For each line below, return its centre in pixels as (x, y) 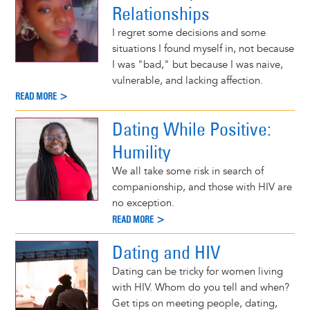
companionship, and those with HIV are (202, 188)
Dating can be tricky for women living (197, 272)
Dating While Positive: (191, 129)
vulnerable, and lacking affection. (187, 80)
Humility (141, 152)
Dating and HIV (166, 252)
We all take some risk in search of (188, 172)
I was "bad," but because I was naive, (197, 64)
